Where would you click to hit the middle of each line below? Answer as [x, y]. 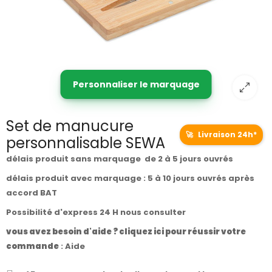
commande [32, 246]
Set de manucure [70, 126]
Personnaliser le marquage [136, 85]
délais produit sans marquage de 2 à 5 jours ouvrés [120, 159]
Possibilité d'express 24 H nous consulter [97, 212]
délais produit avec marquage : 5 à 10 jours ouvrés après [130, 178]
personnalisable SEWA [86, 143]
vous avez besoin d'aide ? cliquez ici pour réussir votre [126, 232]
